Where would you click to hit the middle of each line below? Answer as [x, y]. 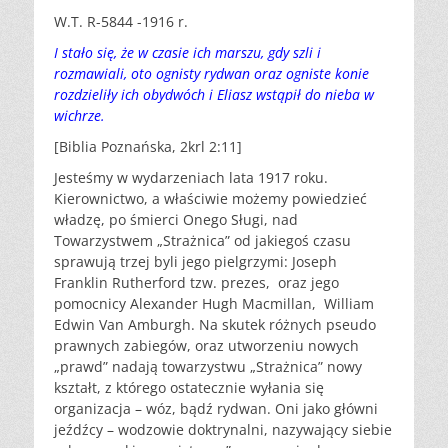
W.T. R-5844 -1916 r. [121, 22]
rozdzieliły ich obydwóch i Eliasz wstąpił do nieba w [214, 95]
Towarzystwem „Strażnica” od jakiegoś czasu [202, 241]
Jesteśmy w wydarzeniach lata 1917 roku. [191, 178]
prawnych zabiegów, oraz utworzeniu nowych [206, 346]
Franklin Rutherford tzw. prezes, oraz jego [196, 283]
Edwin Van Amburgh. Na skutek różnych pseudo [215, 325]
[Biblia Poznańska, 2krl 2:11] [148, 147]
